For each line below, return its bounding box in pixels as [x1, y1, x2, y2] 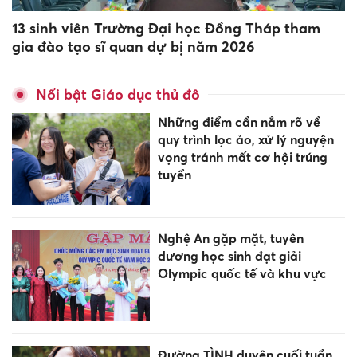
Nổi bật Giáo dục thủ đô [36, 85, 200, 103]
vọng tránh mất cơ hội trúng [157, 148, 328, 165]
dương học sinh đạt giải [157, 248, 301, 265]
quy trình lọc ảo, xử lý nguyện [157, 131, 334, 147]
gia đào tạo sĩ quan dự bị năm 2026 [12, 37, 255, 55]
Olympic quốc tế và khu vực [157, 265, 327, 282]
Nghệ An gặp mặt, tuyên [157, 230, 304, 247]
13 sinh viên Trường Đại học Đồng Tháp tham [12, 19, 320, 37]
